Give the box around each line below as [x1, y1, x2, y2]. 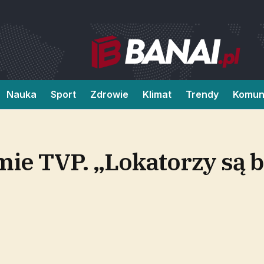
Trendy [186, 88, 219, 100]
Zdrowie [90, 88, 128, 100]
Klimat [143, 88, 171, 100]
